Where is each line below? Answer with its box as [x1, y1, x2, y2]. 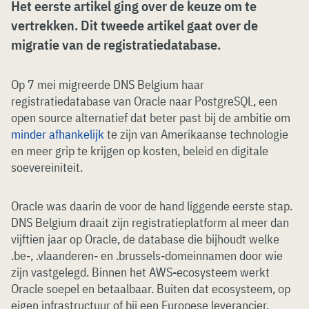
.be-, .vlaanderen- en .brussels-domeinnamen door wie [11, 248, 283, 263]
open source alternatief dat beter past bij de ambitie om [11, 110, 290, 126]
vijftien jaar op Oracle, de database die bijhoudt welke [11, 231, 279, 247]
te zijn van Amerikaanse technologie [104, 126, 288, 142]
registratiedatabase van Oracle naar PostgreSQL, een [11, 93, 277, 109]
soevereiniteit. [11, 159, 83, 175]
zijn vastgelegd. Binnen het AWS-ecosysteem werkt [11, 264, 270, 280]
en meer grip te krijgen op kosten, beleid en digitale [11, 143, 268, 159]
